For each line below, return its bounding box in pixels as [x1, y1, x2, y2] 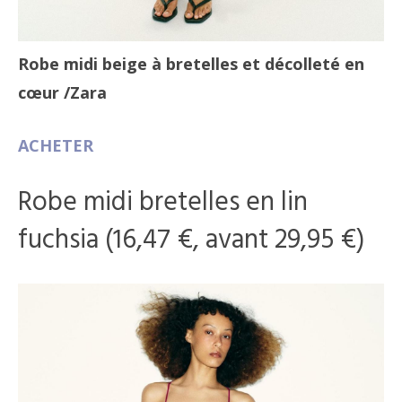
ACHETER [18, 134, 93, 156]
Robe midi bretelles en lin [18, 180, 308, 224]
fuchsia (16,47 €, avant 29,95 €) [18, 218, 365, 262]
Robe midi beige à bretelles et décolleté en [18, 52, 364, 74]
